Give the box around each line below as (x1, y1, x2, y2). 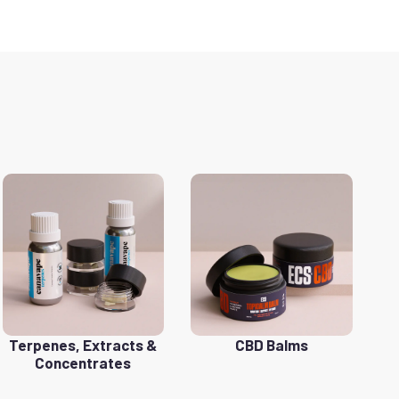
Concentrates (35, 353, 132, 371)
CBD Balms (235, 335, 309, 354)
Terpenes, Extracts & (9, 335, 158, 354)
